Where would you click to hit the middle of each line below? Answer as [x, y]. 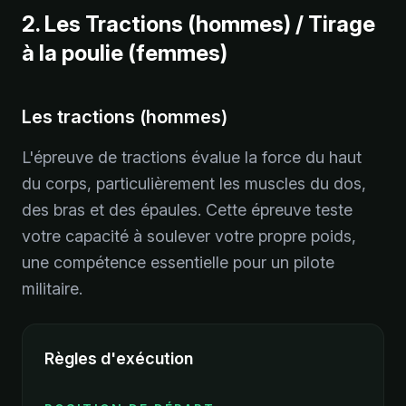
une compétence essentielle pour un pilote [178, 262]
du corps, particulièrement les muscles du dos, [194, 184]
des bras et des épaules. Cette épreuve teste [187, 210]
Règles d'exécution [119, 358]
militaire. [52, 289]
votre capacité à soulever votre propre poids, [189, 236]
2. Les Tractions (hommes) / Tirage [198, 24]
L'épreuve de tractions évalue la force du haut [192, 157]
